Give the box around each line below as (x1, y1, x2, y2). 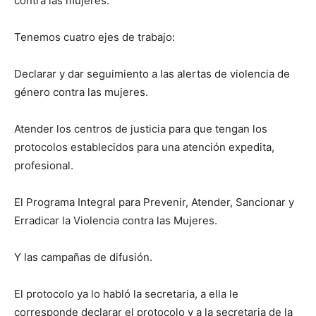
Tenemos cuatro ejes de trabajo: (14, 30, 175, 44)
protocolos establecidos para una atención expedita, (14, 140, 274, 154)
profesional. (14, 159, 73, 173)
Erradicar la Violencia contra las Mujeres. (14, 214, 220, 228)
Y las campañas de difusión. (14, 250, 152, 265)
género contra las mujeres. (14, 85, 148, 99)
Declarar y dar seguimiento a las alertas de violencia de (14, 67, 290, 81)
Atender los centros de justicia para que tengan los (14, 122, 267, 136)
